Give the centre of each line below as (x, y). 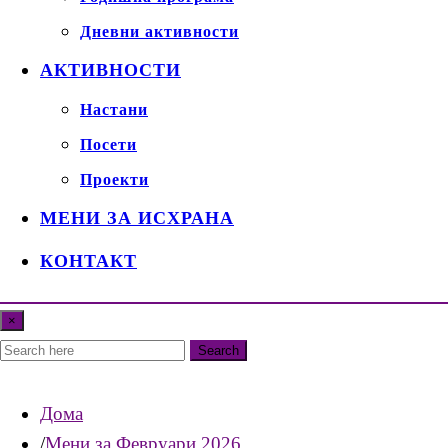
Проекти (114, 180)
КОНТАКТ (88, 261)
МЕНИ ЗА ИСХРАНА (137, 218)
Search (218, 351)
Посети (108, 145)
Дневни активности (159, 32)
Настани (114, 110)
